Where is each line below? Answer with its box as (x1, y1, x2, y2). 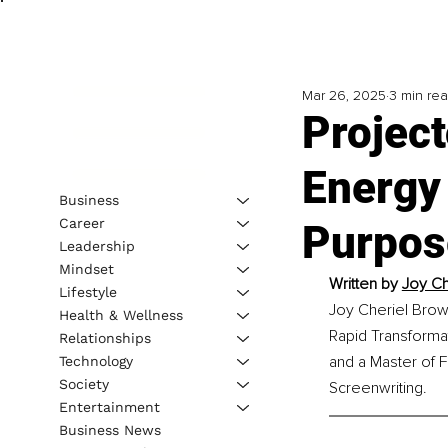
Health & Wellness (58, 306, 183, 323)
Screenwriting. (328, 378, 427, 399)
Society (58, 375, 109, 392)
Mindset (58, 260, 114, 277)
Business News (58, 421, 161, 438)
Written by (328, 274, 402, 295)
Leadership (58, 237, 135, 254)
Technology (58, 352, 133, 369)
